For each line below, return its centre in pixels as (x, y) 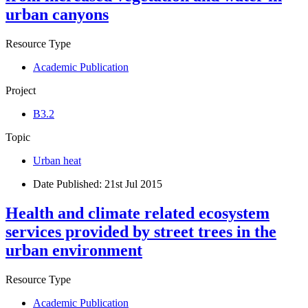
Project (21, 91)
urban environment (74, 251)
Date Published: (69, 184)
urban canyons (57, 15)
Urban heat (57, 161)
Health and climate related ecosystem (137, 213)
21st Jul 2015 (133, 184)
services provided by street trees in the (141, 232)
